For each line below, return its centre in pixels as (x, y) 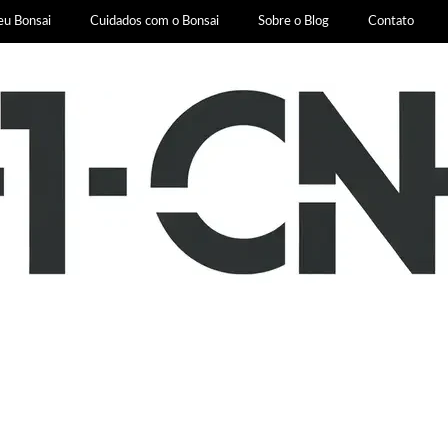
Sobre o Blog (294, 21)
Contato (391, 21)
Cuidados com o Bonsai (155, 21)
